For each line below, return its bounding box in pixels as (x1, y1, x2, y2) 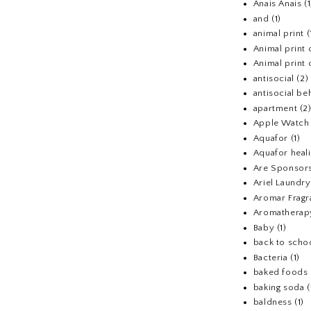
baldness (253, 297, 292, 308)
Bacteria (253, 252, 288, 262)
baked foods (253, 267, 308, 278)
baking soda (253, 282, 305, 292)
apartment (253, 103, 298, 113)
